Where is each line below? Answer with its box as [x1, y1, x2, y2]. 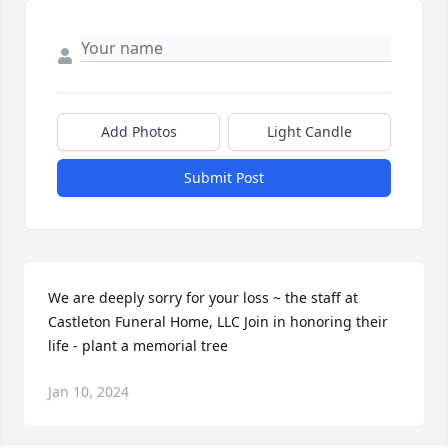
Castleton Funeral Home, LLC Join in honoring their [48, 312, 388, 332]
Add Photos [100, 122, 177, 142]
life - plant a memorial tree [48, 336, 228, 356]
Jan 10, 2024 [48, 382, 129, 402]
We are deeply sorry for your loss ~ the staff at [48, 288, 358, 308]
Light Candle [267, 122, 352, 142]
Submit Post [184, 168, 264, 188]
